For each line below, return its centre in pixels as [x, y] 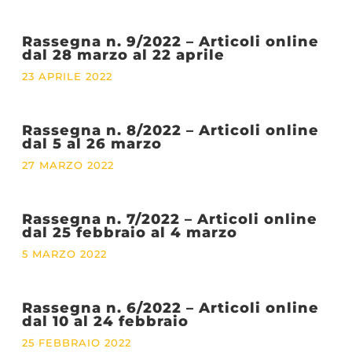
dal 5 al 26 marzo [92, 143]
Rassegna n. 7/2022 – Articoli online [169, 218]
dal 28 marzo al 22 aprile [123, 54]
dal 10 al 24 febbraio [105, 321]
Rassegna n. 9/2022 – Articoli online [170, 41]
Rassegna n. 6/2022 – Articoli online [170, 307]
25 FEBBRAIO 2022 [76, 343]
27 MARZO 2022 [68, 165]
